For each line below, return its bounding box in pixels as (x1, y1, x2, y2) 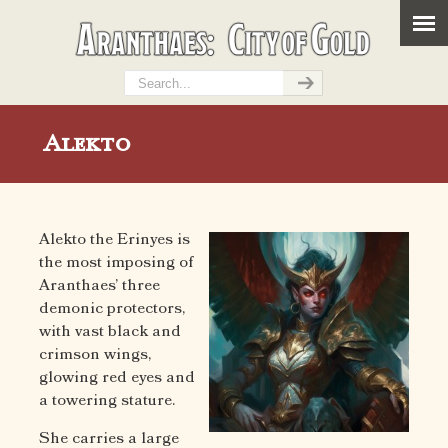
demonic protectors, (39, 300, 185, 317)
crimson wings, (39, 346, 151, 363)
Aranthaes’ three (39, 277, 160, 294)
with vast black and (39, 323, 181, 340)
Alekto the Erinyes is (39, 231, 190, 248)
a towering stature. (39, 392, 175, 409)
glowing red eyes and (39, 369, 195, 386)
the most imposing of (39, 254, 193, 271)
